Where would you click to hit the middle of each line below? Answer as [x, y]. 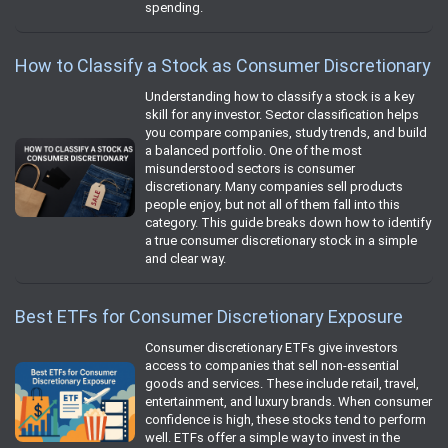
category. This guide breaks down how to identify [288, 222]
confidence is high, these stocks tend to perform [285, 419]
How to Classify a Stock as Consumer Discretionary [223, 65]
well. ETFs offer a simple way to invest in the [272, 437]
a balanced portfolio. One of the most [253, 150]
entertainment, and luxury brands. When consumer [288, 401]
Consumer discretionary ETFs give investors [271, 347]
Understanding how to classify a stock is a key [279, 96]
